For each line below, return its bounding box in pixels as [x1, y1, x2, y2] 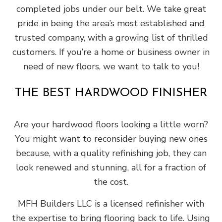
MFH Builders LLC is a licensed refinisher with [18, 198, 204, 210]
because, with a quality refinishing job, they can [15, 147, 207, 160]
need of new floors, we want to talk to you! [23, 60, 199, 73]
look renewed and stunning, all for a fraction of [16, 162, 206, 174]
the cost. [94, 176, 128, 188]
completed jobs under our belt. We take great [16, 3, 206, 15]
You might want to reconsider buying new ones [14, 133, 208, 145]
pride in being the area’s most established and [17, 17, 205, 30]
